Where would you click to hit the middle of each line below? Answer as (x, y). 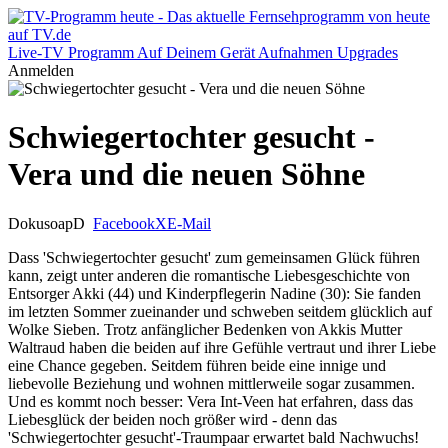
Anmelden (41, 70)
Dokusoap (40, 223)
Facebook (124, 223)
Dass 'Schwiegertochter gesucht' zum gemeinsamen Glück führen (214, 257)
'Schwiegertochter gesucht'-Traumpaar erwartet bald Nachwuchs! (213, 437)
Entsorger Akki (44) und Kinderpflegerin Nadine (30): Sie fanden (214, 293)
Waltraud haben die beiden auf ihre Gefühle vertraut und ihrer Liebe (222, 347)
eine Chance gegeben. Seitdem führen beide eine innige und (197, 365)
